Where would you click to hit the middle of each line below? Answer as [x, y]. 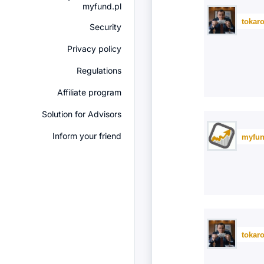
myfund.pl [102, 6]
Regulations [99, 70]
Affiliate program [89, 92]
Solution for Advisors [82, 114]
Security [105, 27]
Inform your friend [87, 136]
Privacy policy [94, 49]
